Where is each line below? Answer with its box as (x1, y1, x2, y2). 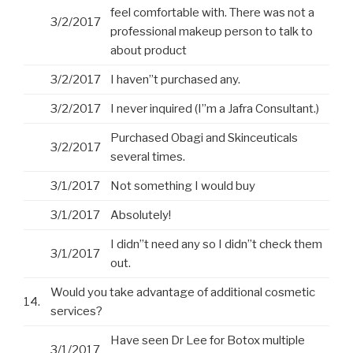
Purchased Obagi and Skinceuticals (110, 131, 298, 146)
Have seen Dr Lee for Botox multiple (110, 333, 305, 348)
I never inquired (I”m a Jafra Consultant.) (110, 102, 319, 117)
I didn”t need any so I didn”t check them (110, 237, 322, 252)
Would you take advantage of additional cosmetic (50, 285, 315, 300)
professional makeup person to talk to (110, 24, 313, 39)
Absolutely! (110, 208, 171, 223)
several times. (110, 150, 185, 165)
